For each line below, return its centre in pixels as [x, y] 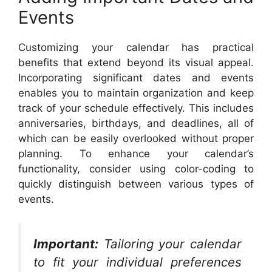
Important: [66, 243]
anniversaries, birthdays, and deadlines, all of [136, 124]
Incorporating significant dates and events [136, 78]
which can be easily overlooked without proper [136, 139]
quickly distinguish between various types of [136, 184]
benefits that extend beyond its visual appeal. [136, 63]
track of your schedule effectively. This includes [136, 108]
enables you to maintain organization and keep [136, 93]
